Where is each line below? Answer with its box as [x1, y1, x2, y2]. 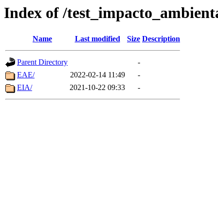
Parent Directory [17, 58, 68, 67]
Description [142, 35, 180, 43]
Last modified [74, 35, 120, 43]
